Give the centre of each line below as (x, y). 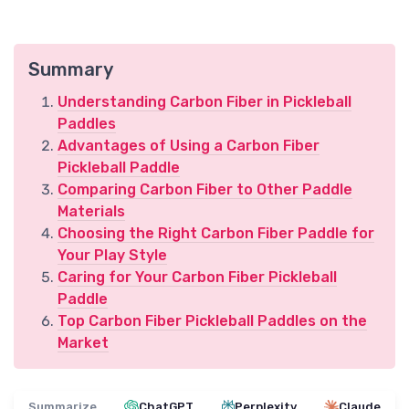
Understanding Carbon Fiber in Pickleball (204, 102)
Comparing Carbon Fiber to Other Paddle (205, 190)
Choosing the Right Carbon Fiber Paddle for (216, 234)
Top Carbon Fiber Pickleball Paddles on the (212, 321)
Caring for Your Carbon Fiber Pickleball (197, 278)
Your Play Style (112, 256)
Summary (71, 70)
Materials (91, 212)
